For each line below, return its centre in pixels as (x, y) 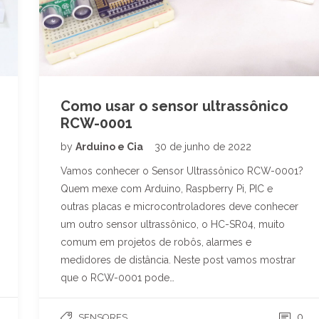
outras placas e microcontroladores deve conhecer (179, 206)
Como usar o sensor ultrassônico (174, 106)
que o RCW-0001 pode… (117, 277)
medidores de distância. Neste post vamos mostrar (178, 260)
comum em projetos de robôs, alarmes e (156, 242)
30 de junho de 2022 (203, 146)
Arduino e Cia (110, 146)
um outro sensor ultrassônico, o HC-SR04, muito (173, 224)
